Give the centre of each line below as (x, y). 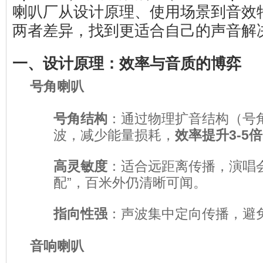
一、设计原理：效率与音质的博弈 (127, 63)
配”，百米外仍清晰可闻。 (130, 183)
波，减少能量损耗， (114, 135)
